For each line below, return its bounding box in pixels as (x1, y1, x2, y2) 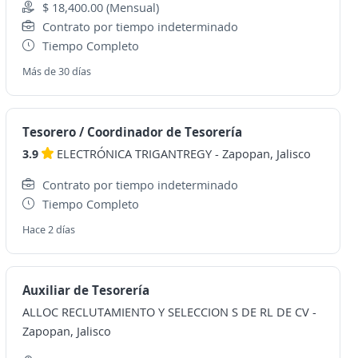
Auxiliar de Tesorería (22, 281, 149, 299)
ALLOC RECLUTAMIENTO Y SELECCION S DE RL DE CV (22, 304, 309, 320)
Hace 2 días (22, 222, 75, 237)
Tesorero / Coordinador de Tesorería (22, 123, 242, 141)
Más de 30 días (22, 64, 91, 78)
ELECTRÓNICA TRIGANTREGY (56, 145, 212, 161)
